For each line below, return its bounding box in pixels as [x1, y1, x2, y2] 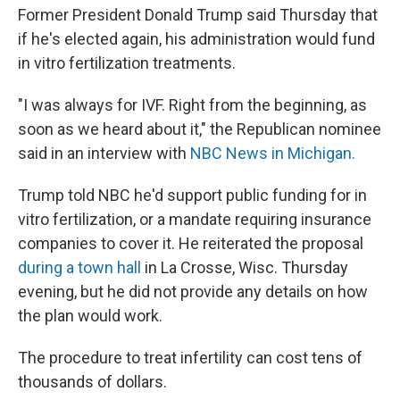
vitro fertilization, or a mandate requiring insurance [18, 210, 371, 229]
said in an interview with [18, 144, 190, 162]
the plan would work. [18, 306, 162, 325]
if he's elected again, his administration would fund [18, 29, 375, 48]
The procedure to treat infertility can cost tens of [18, 348, 362, 367]
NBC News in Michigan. [190, 144, 355, 162]
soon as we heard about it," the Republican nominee [18, 120, 381, 138]
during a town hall [18, 258, 141, 277]
